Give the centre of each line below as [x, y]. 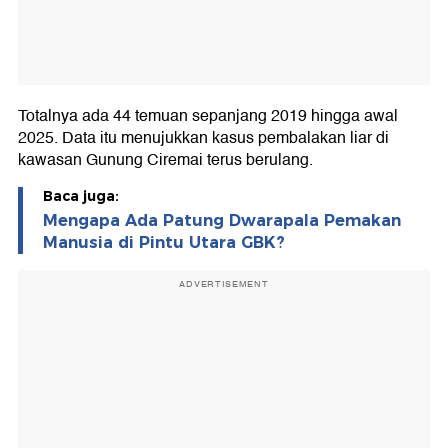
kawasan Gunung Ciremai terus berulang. [165, 160]
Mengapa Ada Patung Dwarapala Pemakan [222, 221]
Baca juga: [81, 196]
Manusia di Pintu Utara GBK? [164, 243]
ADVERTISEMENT [224, 284]
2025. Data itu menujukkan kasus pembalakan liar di [203, 138]
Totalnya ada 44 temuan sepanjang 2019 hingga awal [208, 116]
